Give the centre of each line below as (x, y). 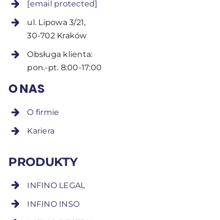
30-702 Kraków (57, 36)
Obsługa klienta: (60, 55)
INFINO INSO (54, 204)
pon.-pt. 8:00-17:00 (64, 68)
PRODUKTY (43, 162)
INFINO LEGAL (56, 185)
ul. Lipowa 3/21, (56, 23)
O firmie (43, 112)
